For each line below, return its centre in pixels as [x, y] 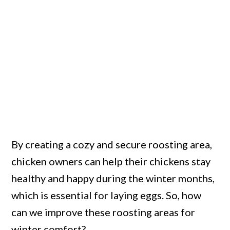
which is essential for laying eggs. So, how [107, 195]
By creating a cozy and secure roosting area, [112, 145]
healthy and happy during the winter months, [113, 178]
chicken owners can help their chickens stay [111, 161]
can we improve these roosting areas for [103, 212]
